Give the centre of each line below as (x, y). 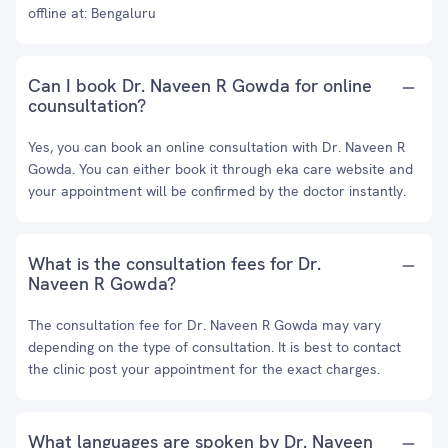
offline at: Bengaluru (92, 13)
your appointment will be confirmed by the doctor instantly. (217, 191)
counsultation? (87, 105)
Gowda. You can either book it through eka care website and (220, 169)
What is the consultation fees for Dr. (174, 263)
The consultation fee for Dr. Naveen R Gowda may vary (204, 325)
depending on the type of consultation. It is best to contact (214, 347)
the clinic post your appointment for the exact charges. (204, 369)
